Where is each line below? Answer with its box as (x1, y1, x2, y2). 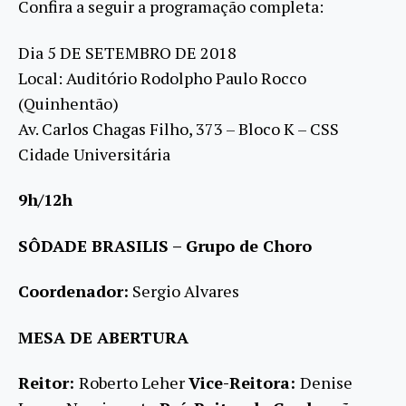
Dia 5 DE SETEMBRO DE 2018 (18, 41, 237, 63)
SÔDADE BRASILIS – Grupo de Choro (18, 234, 312, 256)
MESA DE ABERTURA (18, 325, 188, 348)
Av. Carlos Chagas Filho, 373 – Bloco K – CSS (18, 117, 343, 140)
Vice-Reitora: (188, 372, 300, 394)
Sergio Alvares (129, 280, 239, 303)
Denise (300, 372, 353, 394)
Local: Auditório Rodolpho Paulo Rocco (18, 66, 306, 89)
